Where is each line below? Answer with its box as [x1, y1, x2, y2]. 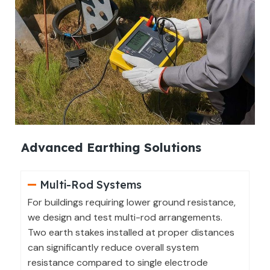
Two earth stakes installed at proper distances [28, 226, 234, 239]
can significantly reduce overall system [28, 241, 199, 254]
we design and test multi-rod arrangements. [28, 211, 222, 224]
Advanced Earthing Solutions [21, 140, 201, 155]
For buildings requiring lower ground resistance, [28, 196, 236, 209]
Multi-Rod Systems [39, 178, 142, 192]
